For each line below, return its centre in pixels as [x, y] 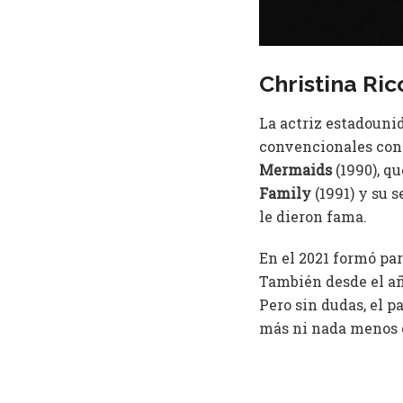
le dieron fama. [313, 216]
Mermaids [296, 169]
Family [287, 193]
